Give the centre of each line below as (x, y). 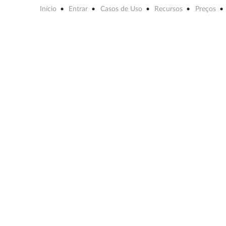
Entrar (78, 9)
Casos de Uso (121, 9)
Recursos (169, 9)
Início (48, 9)
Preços (205, 9)
